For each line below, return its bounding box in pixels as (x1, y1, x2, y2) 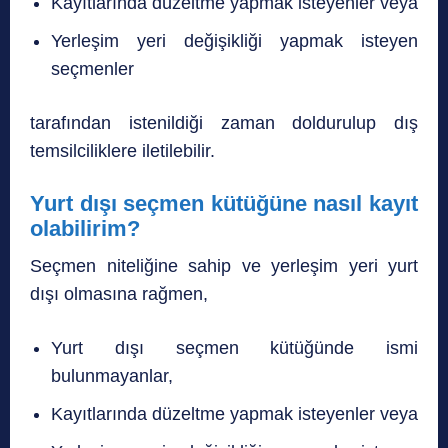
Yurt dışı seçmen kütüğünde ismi (51, 337, 418, 358)
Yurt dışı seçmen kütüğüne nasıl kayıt (30, 190, 418, 216)
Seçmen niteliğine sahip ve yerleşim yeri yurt (30, 255, 418, 276)
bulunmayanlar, (51, 365, 173, 386)
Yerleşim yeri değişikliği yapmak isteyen (51, 30, 418, 51)
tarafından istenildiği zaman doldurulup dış (30, 112, 418, 133)
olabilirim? (30, 215, 140, 241)
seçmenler (51, 58, 134, 79)
